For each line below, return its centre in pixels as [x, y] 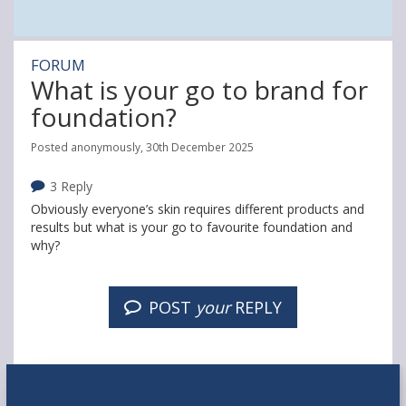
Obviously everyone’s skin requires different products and [198, 209]
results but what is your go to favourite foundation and [192, 227]
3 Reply [71, 186]
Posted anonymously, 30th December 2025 [142, 147]
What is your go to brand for [199, 90]
